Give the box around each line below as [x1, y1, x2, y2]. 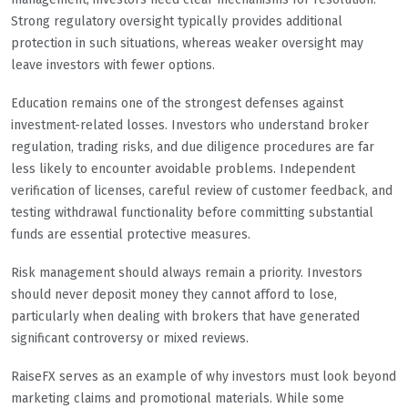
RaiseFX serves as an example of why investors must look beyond [11, 369, 396, 385]
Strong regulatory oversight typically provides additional [11, 14, 342, 30]
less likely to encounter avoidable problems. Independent [11, 161, 355, 178]
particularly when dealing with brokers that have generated [11, 309, 360, 325]
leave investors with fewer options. [11, 57, 215, 74]
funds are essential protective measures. [11, 227, 250, 243]
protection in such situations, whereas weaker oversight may [11, 36, 363, 52]
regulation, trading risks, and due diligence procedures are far [11, 139, 374, 156]
